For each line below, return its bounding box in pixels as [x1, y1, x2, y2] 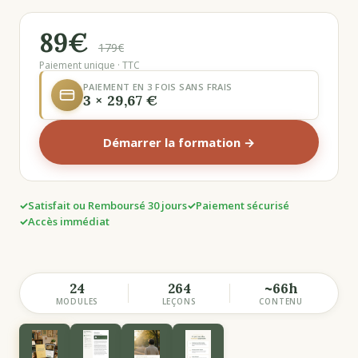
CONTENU [259, 296, 303, 307]
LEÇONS [161, 296, 197, 307]
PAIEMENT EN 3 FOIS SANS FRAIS [83, 80, 233, 93]
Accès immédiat [28, 214, 109, 229]
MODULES [55, 296, 99, 307]
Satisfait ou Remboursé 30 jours [28, 198, 187, 213]
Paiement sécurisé [196, 198, 289, 213]
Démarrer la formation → [103, 134, 255, 150]
